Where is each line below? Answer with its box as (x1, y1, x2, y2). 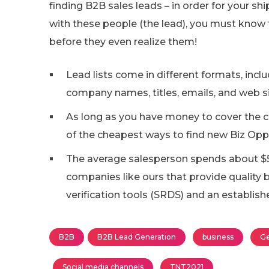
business (202, 232, 234, 241)
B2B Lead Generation (97, 232, 176, 241)
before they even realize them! (49, 35, 197, 47)
